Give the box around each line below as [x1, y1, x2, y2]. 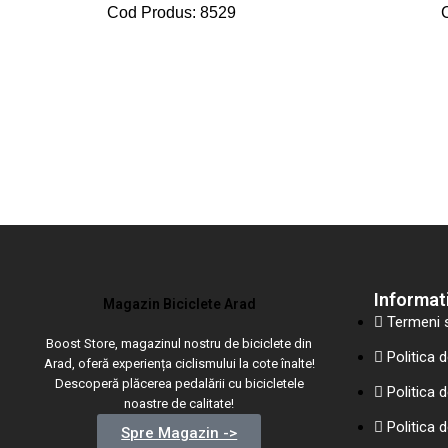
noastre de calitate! [124, 396, 235, 411]
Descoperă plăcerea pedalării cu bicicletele [54, 376, 304, 391]
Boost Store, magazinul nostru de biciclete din [46, 336, 313, 351]
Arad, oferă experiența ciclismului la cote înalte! [43, 356, 315, 371]
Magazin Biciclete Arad [102, 296, 256, 312]
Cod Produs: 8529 [107, 4, 237, 21]
